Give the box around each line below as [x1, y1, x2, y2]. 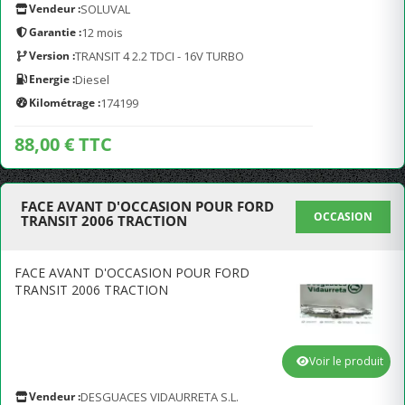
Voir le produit [309, 353, 383, 369]
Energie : [29, 71, 75, 87]
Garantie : [29, 24, 81, 40]
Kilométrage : [29, 95, 100, 110]
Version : [29, 48, 75, 63]
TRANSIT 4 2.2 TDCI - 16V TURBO [75, 48, 244, 64]
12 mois [81, 24, 123, 41]
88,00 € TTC [14, 132, 112, 156]
